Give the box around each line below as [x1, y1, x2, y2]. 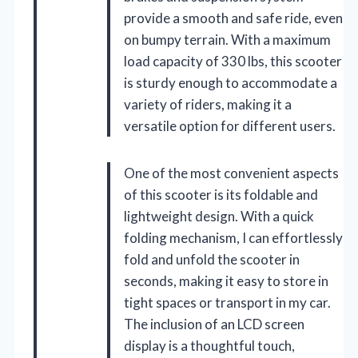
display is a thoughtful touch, [124, 337, 295, 355]
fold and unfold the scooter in [124, 251, 300, 268]
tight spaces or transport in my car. [124, 294, 331, 312]
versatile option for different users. [124, 117, 336, 135]
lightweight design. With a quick [124, 208, 314, 225]
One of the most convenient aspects [124, 165, 339, 182]
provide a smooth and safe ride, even [124, 10, 343, 27]
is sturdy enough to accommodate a [124, 74, 337, 92]
